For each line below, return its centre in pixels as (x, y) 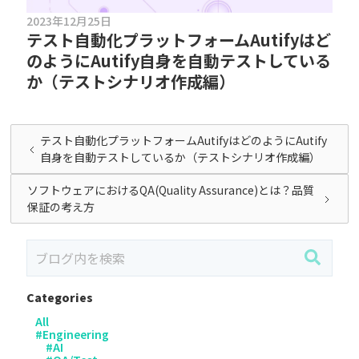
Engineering (76, 335)
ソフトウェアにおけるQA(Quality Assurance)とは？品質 (171, 190)
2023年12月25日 (69, 21)
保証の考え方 (61, 207)
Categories (60, 298)
